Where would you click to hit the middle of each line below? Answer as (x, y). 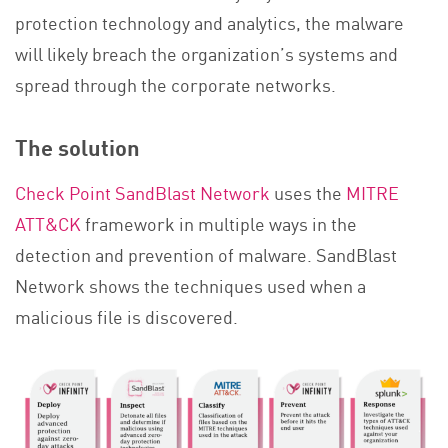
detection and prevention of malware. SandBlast (206, 254)
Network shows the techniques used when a (190, 285)
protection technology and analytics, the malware (209, 21)
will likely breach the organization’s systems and (206, 52)
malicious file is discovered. (126, 316)
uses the (308, 192)
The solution (77, 146)
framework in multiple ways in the (219, 223)
